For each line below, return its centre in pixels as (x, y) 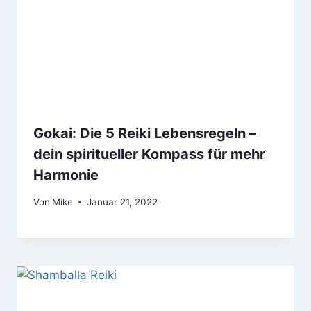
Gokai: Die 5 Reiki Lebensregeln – (145, 134)
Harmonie (66, 175)
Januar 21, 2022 (123, 202)
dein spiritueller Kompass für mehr (149, 154)
